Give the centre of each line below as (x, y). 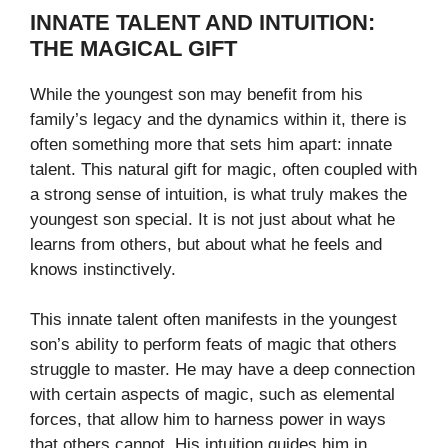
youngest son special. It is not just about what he (212, 219)
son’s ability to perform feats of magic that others (213, 345)
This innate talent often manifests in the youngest (213, 320)
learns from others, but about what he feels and (206, 244)
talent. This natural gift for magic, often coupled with (223, 169)
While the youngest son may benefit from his (196, 94)
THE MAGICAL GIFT (133, 48)
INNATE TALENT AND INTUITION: (202, 22)
